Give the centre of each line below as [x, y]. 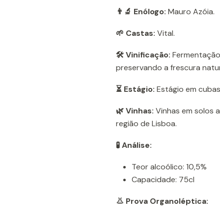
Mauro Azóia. [190, 12]
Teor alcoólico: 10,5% [169, 167]
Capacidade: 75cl [163, 179]
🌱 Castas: [136, 33]
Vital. [165, 33]
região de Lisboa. [146, 124]
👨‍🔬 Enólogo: [141, 12]
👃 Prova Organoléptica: [162, 201]
